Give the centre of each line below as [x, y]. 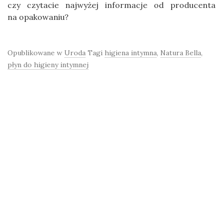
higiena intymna [131, 53]
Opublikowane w [36, 53]
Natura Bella [181, 53]
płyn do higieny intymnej [48, 64]
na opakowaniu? [38, 17]
